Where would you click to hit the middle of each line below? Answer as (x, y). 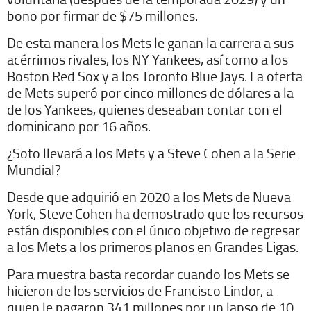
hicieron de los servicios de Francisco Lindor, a (140, 291)
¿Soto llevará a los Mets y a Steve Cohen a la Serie (151, 153)
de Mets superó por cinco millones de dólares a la (150, 93)
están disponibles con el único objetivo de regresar (153, 230)
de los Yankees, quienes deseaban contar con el (145, 109)
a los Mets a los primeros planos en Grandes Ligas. (153, 247)
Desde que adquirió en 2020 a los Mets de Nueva (149, 197)
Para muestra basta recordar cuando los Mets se (148, 274)
